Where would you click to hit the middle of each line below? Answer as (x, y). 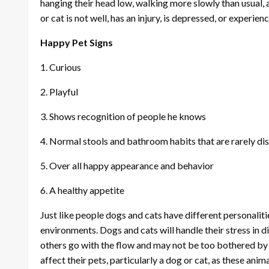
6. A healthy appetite (82, 190)
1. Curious (61, 67)
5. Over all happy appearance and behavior (127, 165)
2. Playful (59, 91)
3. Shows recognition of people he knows (123, 116)
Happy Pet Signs (77, 42)
